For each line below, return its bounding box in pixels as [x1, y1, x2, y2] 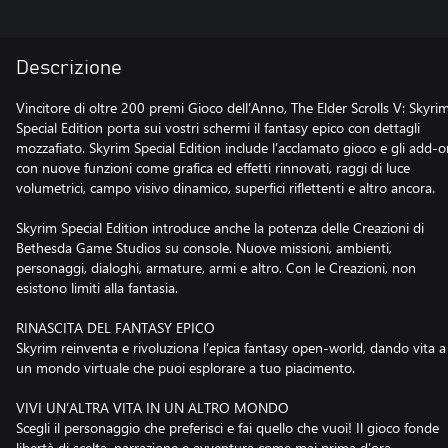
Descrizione [16, 58, 122, 78]
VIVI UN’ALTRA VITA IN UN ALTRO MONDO [16, 398, 289, 417]
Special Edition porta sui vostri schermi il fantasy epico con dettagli [16, 118, 420, 137]
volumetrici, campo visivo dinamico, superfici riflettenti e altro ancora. [16, 178, 435, 197]
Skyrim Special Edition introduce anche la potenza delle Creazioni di [16, 218, 424, 237]
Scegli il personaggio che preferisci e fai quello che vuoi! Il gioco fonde [16, 418, 439, 437]
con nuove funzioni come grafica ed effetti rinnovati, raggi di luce [16, 158, 410, 177]
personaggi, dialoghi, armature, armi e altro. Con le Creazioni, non [16, 258, 416, 277]
